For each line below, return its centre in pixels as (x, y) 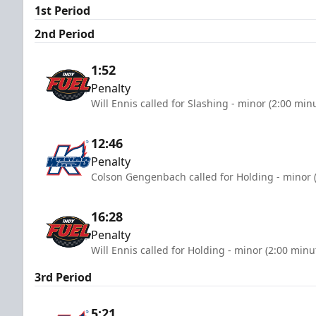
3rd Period (63, 277)
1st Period (62, 10)
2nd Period (65, 34)
